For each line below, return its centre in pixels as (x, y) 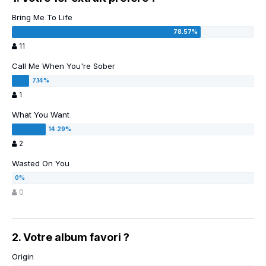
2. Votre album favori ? (71, 237)
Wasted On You (41, 164)
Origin (23, 257)
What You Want (41, 115)
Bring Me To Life (42, 18)
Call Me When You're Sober (64, 66)
